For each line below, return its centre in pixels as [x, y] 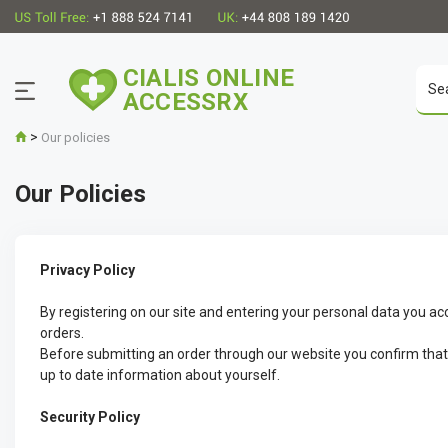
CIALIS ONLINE [209, 78]
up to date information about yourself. [160, 375]
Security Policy [90, 417]
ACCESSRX [185, 102]
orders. [62, 333]
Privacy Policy [87, 270]
